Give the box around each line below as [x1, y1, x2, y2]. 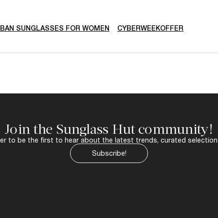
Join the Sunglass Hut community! [5, 121, 213, 137]
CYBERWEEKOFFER [117, 24, 183, 32]
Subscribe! [91, 149, 127, 158]
